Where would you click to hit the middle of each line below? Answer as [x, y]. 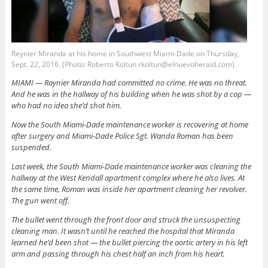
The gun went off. [40, 200]
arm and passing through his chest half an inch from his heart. [118, 253]
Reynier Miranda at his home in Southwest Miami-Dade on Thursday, [125, 53]
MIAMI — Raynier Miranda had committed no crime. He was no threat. [129, 82]
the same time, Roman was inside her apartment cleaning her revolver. [129, 189]
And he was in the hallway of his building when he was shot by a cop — [131, 94]
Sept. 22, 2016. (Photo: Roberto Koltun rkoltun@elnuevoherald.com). [124, 64]
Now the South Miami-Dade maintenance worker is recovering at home [130, 124]
